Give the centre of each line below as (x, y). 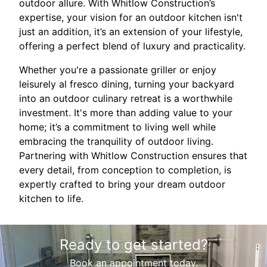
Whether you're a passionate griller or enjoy (118, 70)
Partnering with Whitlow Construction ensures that (133, 156)
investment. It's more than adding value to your (126, 113)
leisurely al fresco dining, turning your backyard (127, 84)
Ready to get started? (133, 245)
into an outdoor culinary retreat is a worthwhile (126, 99)
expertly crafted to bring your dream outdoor (122, 184)
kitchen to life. (51, 199)
